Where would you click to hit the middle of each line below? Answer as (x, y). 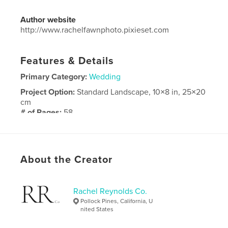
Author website (48, 20)
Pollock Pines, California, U (117, 201)
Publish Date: (45, 128)
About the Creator (67, 160)
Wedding (105, 77)
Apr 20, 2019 (93, 128)
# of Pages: (42, 113)
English (71, 143)
